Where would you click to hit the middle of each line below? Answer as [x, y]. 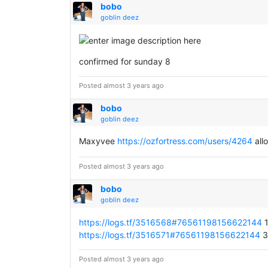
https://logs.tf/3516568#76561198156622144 [170, 222]
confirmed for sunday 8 [125, 62]
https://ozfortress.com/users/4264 [185, 141]
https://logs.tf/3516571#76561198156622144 [170, 234]
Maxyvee [98, 141]
